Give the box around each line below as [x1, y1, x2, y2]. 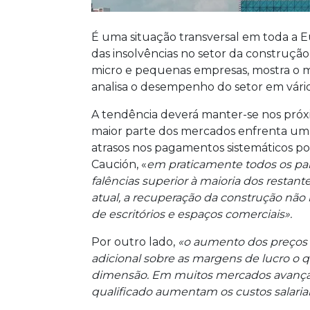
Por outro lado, [91, 235, 178, 248]
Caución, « [91, 157, 147, 171]
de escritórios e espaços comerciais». [91, 207, 292, 221]
